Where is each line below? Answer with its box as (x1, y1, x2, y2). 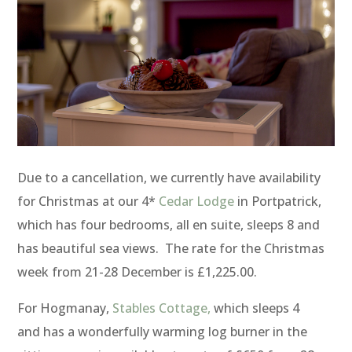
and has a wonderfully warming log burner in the (17, 323, 308, 341)
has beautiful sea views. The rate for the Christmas (17, 240, 325, 258)
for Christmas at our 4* (17, 192, 159, 211)
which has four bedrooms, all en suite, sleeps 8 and (17, 216, 321, 234)
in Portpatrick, (234, 192, 322, 211)
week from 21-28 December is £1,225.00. (17, 263, 258, 281)
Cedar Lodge (159, 192, 235, 211)
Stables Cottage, (112, 299, 211, 317)
